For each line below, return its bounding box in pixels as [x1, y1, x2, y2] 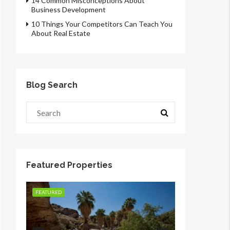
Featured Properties [26, 160, 112, 170]
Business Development [31, 5, 106, 14]
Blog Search [26, 80, 78, 90]
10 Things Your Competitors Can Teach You [31, 20, 172, 28]
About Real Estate [31, 29, 90, 37]
